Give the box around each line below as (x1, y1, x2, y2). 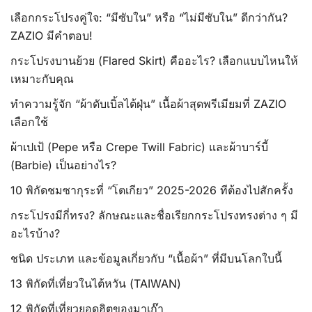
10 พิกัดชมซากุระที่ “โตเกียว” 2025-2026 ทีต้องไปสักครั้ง (10, 182, 293, 197)
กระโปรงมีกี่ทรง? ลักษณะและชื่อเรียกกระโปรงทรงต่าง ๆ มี (10, 208, 298, 222)
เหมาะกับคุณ (10, 71, 74, 86)
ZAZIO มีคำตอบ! (10, 28, 93, 42)
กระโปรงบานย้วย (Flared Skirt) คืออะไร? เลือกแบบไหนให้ (10, 53, 298, 68)
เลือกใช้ (10, 114, 48, 129)
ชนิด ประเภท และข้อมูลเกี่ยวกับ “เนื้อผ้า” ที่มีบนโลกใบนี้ (10, 251, 282, 265)
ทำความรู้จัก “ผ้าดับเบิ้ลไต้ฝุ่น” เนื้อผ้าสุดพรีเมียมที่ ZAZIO (10, 96, 286, 111)
